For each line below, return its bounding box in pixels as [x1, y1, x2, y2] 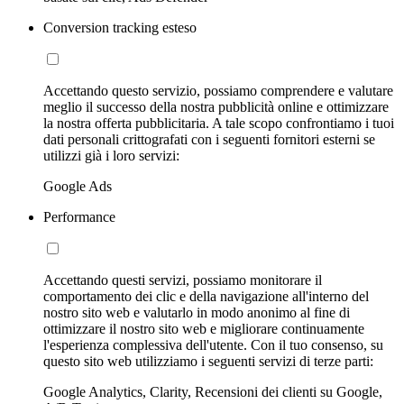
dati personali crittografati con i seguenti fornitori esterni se [43, 131, 375, 147]
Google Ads [43, 178, 112, 194]
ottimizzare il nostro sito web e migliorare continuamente [43, 320, 364, 336]
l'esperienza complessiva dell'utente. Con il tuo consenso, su [43, 336, 383, 353]
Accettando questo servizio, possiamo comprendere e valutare [43, 82, 393, 98]
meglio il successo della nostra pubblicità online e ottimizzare [43, 98, 389, 115]
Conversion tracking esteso [43, 19, 197, 35]
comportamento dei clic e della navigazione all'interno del [43, 288, 369, 304]
